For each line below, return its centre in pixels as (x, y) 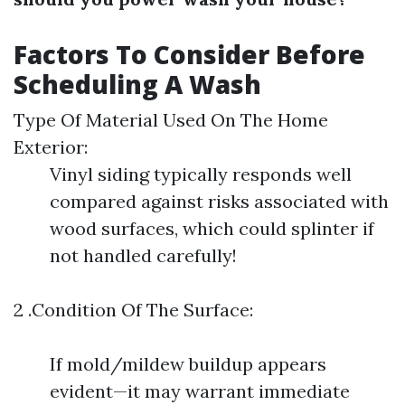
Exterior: (51, 147)
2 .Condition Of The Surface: (133, 310)
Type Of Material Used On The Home (171, 120)
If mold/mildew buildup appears (188, 364)
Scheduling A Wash (137, 84)
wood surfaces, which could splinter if (212, 228)
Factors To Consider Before (189, 54)
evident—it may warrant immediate (200, 391)
